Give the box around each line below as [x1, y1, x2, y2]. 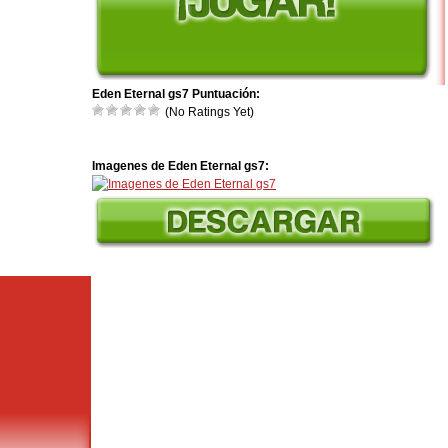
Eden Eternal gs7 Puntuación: [92, 87, 260, 101]
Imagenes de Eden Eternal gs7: [92, 159, 269, 173]
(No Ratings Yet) [162, 105, 254, 119]
